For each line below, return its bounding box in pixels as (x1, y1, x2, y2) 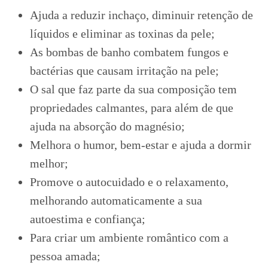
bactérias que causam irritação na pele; (30, 64, 219, 77)
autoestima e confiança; (30, 212, 145, 226)
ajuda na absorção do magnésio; (30, 120, 185, 133)
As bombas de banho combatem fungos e (30, 45, 229, 59)
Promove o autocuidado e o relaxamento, (30, 175, 229, 188)
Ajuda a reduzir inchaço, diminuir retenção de (30, 8, 253, 22)
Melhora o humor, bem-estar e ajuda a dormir (30, 138, 251, 151)
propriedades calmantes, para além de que (30, 101, 233, 114)
